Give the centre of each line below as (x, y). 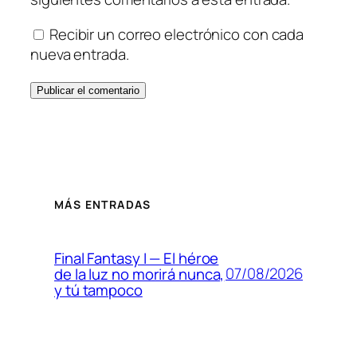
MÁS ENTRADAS (103, 204)
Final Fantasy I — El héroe (137, 258)
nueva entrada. (80, 54)
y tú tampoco (98, 290)
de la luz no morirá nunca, (139, 274)
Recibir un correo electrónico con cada (177, 34)
